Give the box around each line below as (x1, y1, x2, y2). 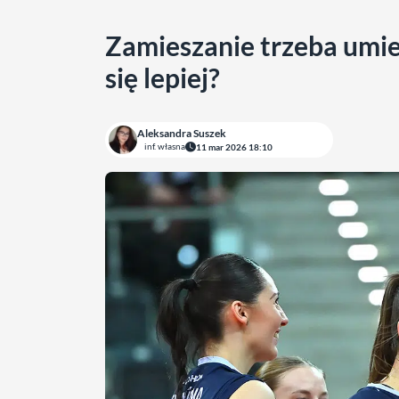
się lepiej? (105, 61, 220, 94)
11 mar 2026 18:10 (196, 141, 273, 152)
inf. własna (144, 141, 185, 151)
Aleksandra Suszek (137, 126, 226, 140)
